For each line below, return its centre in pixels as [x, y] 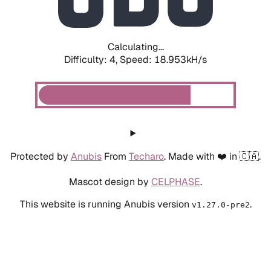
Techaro [146, 156]
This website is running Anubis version [106, 204]
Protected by [41, 156]
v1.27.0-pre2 [220, 204]
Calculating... [135, 47]
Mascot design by [110, 181]
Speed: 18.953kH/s [163, 59]
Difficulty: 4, [92, 59]
